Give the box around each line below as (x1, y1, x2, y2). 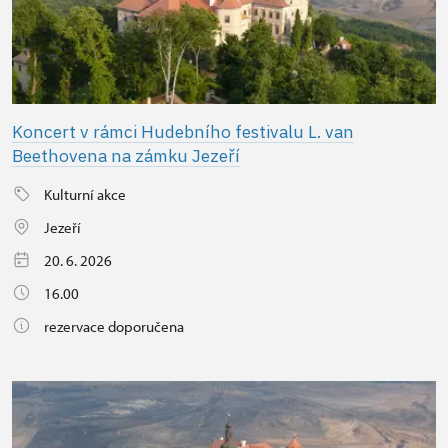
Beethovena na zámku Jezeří (12, 143, 240, 167)
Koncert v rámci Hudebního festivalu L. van (12, 119, 354, 143)
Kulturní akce (44, 184, 126, 204)
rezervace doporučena (44, 316, 184, 336)
